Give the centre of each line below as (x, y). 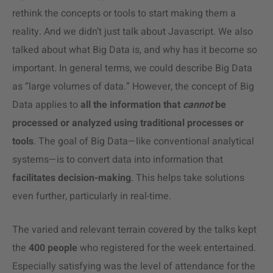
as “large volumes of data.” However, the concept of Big (133, 87)
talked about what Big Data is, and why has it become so (135, 50)
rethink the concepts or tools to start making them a (124, 13)
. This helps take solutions (188, 178)
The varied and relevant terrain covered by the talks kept (134, 230)
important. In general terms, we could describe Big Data (132, 68)
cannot (198, 105)
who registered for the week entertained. (167, 248)
